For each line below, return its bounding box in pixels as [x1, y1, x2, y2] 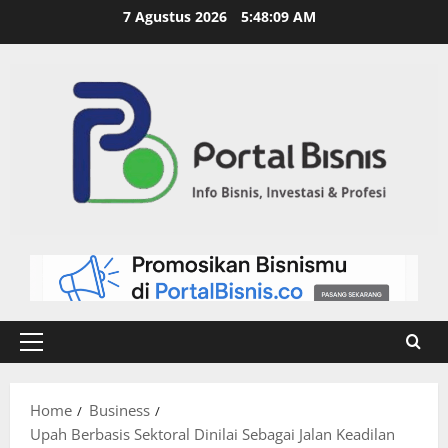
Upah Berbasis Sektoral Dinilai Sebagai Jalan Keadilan [30, 424, 395, 445]
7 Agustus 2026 [122, 7, 231, 26]
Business [89, 400, 150, 421]
